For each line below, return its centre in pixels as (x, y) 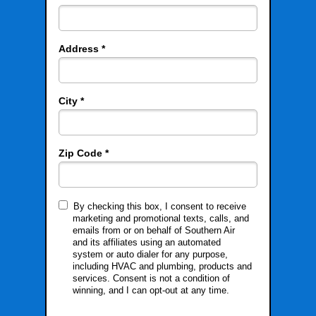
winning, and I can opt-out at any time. (151, 290)
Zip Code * (84, 153)
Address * (82, 48)
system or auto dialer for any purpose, (150, 254)
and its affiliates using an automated (147, 242)
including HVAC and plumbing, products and (162, 266)
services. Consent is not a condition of (151, 278)
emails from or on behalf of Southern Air (154, 230)
